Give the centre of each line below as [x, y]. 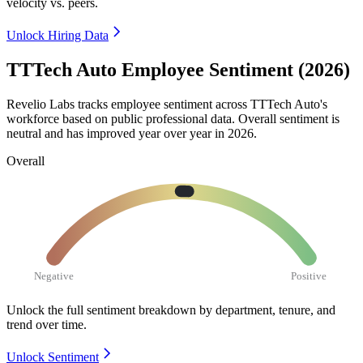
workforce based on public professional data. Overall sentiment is [173, 118]
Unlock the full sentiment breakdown [101, 310]
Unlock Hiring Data [58, 36]
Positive [309, 275]
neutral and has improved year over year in [117, 133]
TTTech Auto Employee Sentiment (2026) [178, 70]
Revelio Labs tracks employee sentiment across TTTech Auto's [167, 104]
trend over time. [47, 324]
